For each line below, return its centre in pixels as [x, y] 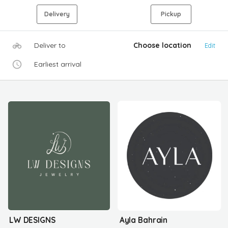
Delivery [57, 14]
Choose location [163, 45]
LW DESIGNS [32, 220]
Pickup [171, 14]
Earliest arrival [58, 64]
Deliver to [50, 45]
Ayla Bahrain [144, 220]
